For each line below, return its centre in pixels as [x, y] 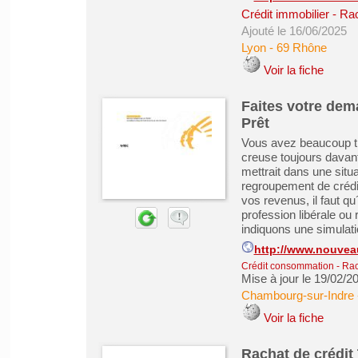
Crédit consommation [287, 266]
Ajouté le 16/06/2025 [294, 31]
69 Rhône [301, 48]
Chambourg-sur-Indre [297, 295]
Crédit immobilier [285, 14]
